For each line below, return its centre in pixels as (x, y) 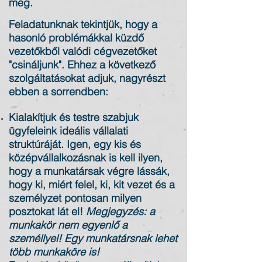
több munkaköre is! (54, 252)
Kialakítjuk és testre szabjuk (74, 117)
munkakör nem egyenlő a (68, 225)
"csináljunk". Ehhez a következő (82, 65)
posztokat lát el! (47, 211)
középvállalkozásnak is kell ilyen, (86, 158)
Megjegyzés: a (120, 211)
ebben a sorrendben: (58, 92)
